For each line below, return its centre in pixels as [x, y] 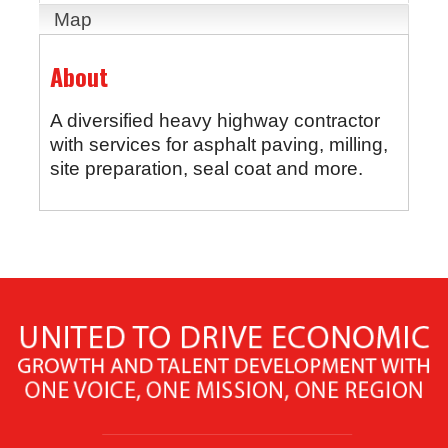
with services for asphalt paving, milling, [218, 144]
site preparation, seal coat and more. [206, 168]
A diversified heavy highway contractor [214, 120]
